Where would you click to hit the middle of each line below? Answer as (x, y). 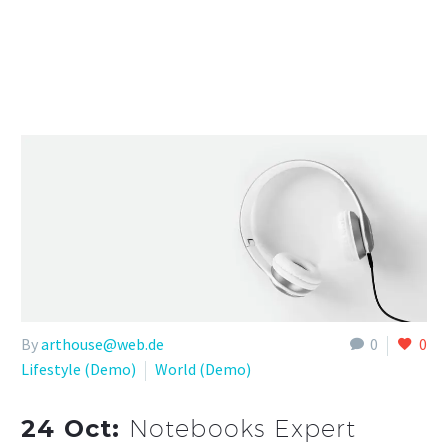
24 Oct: (75, 429)
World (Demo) (203, 369)
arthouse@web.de (102, 344)
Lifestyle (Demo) (78, 369)
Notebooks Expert (242, 428)
